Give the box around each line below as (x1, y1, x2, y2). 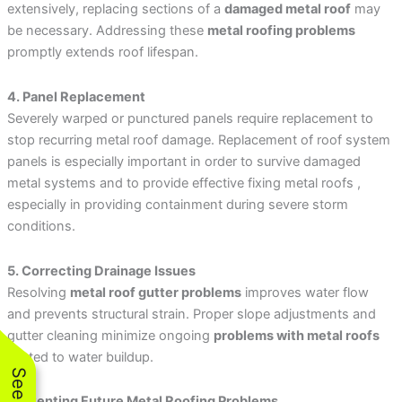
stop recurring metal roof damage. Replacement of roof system (6, 131, 390, 148)
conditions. (6, 217, 75, 234)
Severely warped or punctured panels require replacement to (6, 109, 373, 127)
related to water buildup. (6, 348, 153, 365)
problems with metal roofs (213, 327, 380, 344)
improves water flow (240, 284, 369, 301)
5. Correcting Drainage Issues (6, 262, 196, 279)
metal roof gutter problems (69, 284, 241, 301)
